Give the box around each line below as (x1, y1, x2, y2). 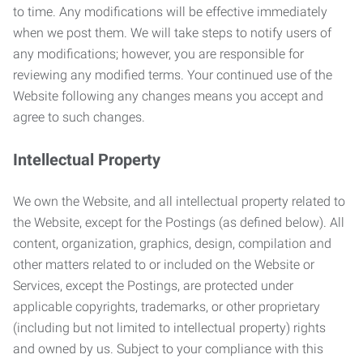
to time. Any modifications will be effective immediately (13, 4, 327, 19)
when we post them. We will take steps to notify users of (13, 25, 331, 41)
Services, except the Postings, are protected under (13, 278, 293, 293)
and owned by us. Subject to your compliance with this (13, 341, 323, 357)
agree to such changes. (13, 109, 148, 125)
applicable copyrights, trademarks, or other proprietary (13, 299, 320, 314)
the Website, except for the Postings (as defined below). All (13, 215, 344, 230)
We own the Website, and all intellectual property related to (13, 194, 345, 209)
